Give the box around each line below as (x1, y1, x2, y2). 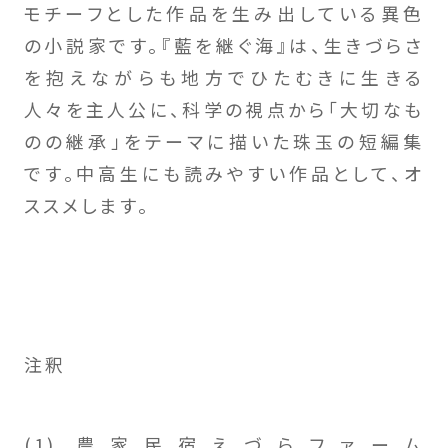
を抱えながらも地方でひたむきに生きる (23, 63, 425, 90)
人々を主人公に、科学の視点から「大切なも (23, 95, 425, 122)
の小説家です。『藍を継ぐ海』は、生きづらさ (23, 31, 425, 58)
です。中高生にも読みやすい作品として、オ (23, 159, 425, 186)
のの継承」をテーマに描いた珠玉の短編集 (23, 127, 425, 154)
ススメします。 (23, 191, 151, 218)
